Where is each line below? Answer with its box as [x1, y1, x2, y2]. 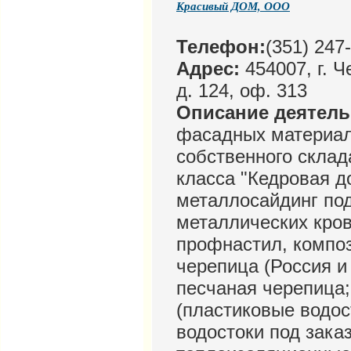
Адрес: [176, 58, 240, 80]
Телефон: [176, 36, 266, 58]
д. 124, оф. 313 [176, 80, 307, 102]
